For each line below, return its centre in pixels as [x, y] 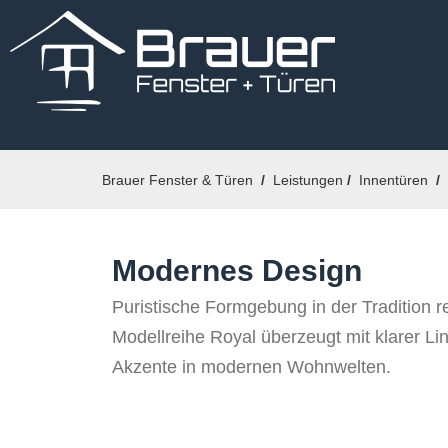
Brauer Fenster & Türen [177, 179]
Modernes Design [237, 270]
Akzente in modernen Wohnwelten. [251, 367]
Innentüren [393, 179]
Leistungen [308, 179]
